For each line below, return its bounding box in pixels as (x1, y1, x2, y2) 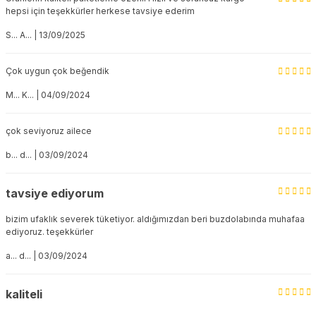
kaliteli (5, 287, 42, 301)
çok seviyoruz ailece (5, 126, 92, 136)
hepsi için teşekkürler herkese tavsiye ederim (5, 6, 195, 16)
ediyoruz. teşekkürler (5, 226, 93, 237)
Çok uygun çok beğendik (5, 66, 109, 76)
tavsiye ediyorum (5, 186, 104, 200)
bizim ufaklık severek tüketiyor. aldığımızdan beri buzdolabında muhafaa (5, 214, 305, 224)
